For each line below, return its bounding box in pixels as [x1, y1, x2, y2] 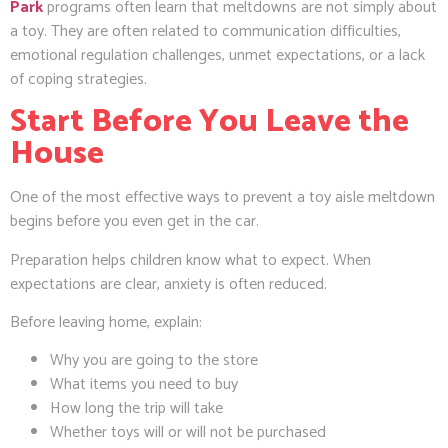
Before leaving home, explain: [10, 308, 202, 336]
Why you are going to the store [50, 347, 258, 375]
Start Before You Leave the [10, 96, 409, 149]
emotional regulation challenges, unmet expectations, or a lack [10, 41, 425, 69]
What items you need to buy [50, 371, 238, 399]
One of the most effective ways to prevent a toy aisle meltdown [10, 184, 435, 212]
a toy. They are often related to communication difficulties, [10, 17, 401, 45]
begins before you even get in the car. [10, 208, 259, 236]
